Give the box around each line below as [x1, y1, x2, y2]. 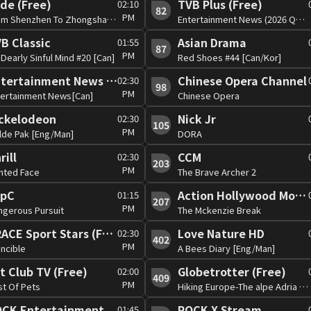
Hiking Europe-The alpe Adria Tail [299, 279, 308, 293]
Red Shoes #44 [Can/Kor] [178, 50, 281, 64]
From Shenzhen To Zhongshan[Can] [107, 12, 116, 26]
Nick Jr [178, 110, 216, 127]
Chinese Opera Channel [178, 72, 307, 89]
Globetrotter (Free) [178, 262, 286, 280]
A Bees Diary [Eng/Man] [178, 241, 275, 255]
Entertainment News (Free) [106, 72, 117, 89]
